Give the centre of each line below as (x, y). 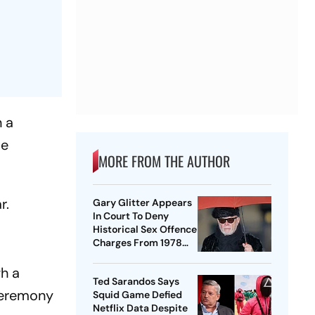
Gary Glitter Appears (142, 203)
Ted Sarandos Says (136, 282)
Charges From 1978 (137, 243)
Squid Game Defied (137, 295)
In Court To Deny (130, 216)
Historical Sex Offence (144, 230)
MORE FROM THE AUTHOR (164, 161)
